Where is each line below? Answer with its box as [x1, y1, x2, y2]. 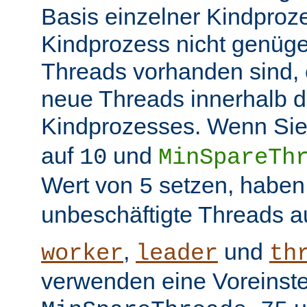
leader [136, 240, 218, 267]
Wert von [41, 171, 139, 198]
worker [41, 240, 123, 267]
